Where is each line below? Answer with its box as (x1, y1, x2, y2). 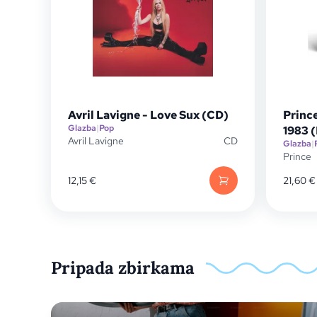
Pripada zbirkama (51, 257, 195, 279)
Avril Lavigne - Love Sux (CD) (68, 108, 229, 122)
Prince (283, 150, 311, 163)
